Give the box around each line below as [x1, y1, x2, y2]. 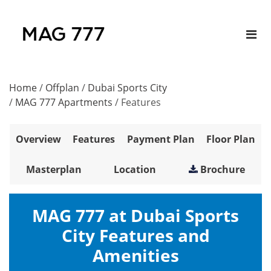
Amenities [92, 244, 179, 267]
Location [114, 163, 157, 177]
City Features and [61, 224, 210, 247]
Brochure [200, 163, 246, 177]
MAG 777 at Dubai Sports [32, 204, 239, 227]
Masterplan [25, 163, 82, 177]
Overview [15, 132, 61, 146]
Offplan [45, 81, 79, 95]
